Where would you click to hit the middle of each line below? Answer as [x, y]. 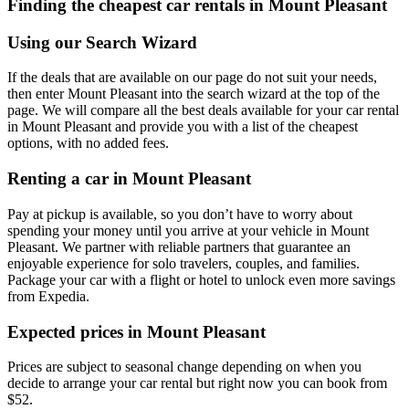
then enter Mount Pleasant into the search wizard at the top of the [194, 94]
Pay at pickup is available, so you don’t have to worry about [180, 214]
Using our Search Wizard [102, 42]
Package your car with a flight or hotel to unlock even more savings [201, 279]
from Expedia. [48, 296]
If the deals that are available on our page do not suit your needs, [192, 78]
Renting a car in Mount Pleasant [129, 179]
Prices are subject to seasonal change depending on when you [184, 367]
